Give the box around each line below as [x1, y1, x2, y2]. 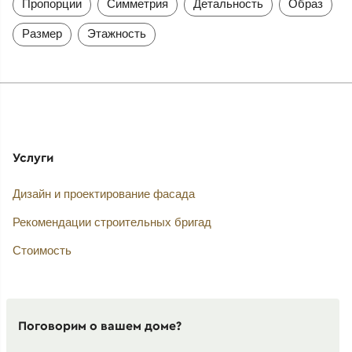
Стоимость [12, 244, 71, 258]
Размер [21, 26, 62, 40]
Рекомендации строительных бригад [12, 215, 211, 229]
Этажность [86, 26, 146, 40]
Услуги [12, 148, 53, 165]
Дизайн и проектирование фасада [12, 187, 195, 201]
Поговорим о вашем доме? [17, 317, 181, 334]
